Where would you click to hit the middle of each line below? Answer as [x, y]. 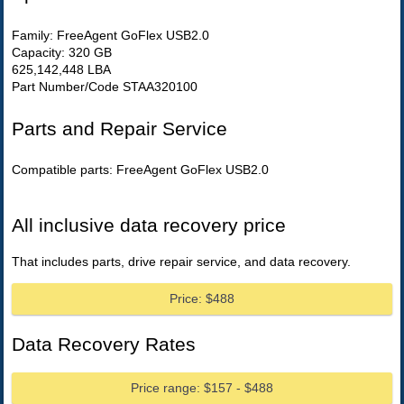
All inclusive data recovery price [149, 225]
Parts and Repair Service [120, 128]
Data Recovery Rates [104, 344]
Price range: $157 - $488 [202, 388]
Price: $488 [202, 299]
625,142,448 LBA [62, 69]
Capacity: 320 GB [62, 52]
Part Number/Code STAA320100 [105, 86]
